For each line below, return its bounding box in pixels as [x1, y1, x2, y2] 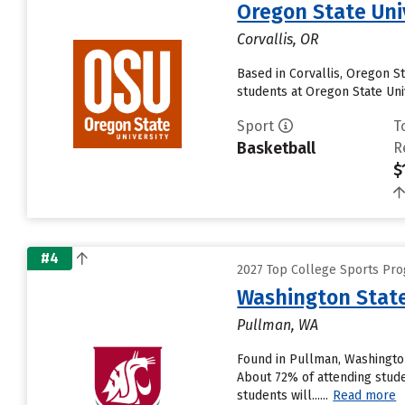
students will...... [237, 388, 329, 403]
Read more [333, 388, 397, 403]
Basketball [237, 138, 316, 158]
